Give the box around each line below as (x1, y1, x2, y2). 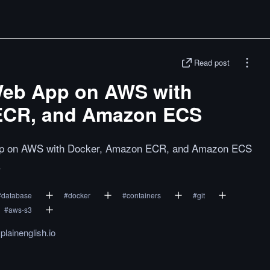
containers (127, 190, 161, 200)
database (1, 190, 32, 200)
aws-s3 (8, 204, 32, 215)
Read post (194, 57, 230, 68)
